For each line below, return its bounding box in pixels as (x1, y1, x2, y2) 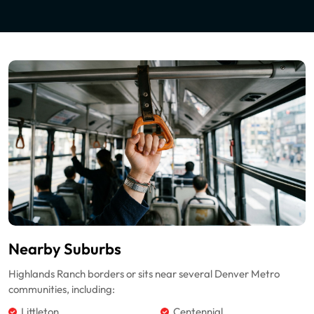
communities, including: (8, 282, 115, 297)
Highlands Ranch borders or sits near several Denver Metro (8, 267, 280, 282)
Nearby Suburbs (8, 239, 121, 261)
